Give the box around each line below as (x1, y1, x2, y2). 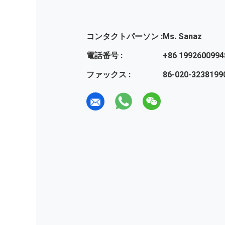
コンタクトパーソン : (86, 31, 163, 41)
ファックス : (86, 69, 131, 79)
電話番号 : (86, 50, 123, 60)
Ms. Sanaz (163, 31, 202, 41)
